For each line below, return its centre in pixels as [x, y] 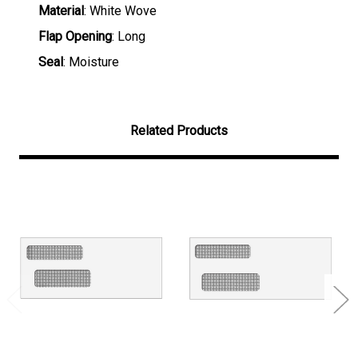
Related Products [179, 130]
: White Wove [120, 10]
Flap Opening [75, 36]
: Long [129, 36]
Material [61, 10]
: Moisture [91, 62]
